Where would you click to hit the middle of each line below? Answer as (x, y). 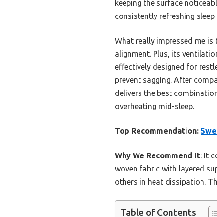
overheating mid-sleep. (155, 106)
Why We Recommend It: (158, 155)
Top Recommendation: (157, 131)
